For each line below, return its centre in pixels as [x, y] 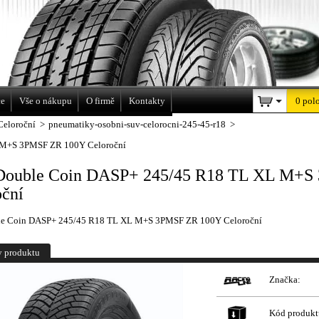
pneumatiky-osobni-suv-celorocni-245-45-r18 [137, 124]
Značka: [285, 279]
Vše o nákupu [46, 101]
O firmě [100, 101]
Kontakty [147, 101]
